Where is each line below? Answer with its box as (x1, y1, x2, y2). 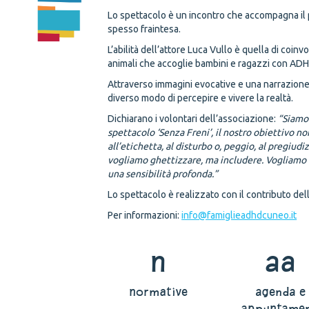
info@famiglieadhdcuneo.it (181, 210, 297, 221)
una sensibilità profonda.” (108, 168, 219, 179)
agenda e (255, 286, 306, 297)
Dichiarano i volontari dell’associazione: (108, 113, 277, 124)
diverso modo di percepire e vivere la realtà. (108, 92, 294, 103)
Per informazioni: (108, 210, 182, 221)
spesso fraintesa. (108, 23, 181, 34)
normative (129, 286, 188, 297)
